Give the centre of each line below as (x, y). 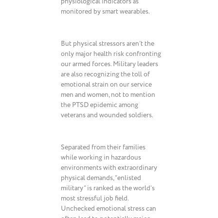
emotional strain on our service (106, 84)
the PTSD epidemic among (100, 105)
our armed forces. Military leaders (109, 64)
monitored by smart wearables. (105, 11)
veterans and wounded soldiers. (108, 115)
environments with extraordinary (109, 168)
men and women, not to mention (108, 95)
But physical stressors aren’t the (108, 44)
